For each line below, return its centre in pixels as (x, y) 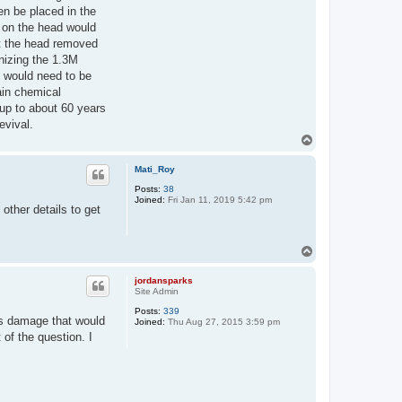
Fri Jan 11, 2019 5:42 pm (218, 199)
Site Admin (157, 291)
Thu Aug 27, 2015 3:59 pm (223, 321)
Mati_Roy (155, 169)
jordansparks (164, 280)
